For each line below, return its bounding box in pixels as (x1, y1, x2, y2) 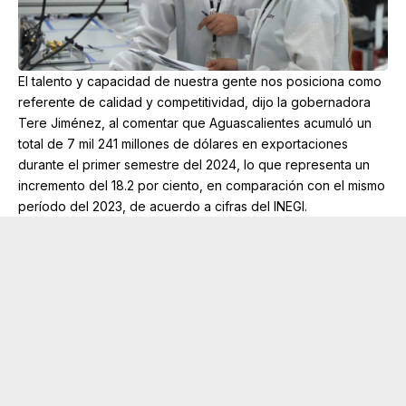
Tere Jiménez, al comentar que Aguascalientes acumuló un (18, 114, 372, 130)
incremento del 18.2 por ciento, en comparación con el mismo (18, 177, 385, 193)
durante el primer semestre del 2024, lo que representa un (18, 156, 370, 172)
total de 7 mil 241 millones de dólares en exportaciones (18, 135, 348, 151)
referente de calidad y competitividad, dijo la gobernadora (18, 93, 371, 110)
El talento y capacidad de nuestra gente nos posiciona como (18, 72, 382, 89)
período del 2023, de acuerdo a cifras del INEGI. (18, 198, 307, 214)
